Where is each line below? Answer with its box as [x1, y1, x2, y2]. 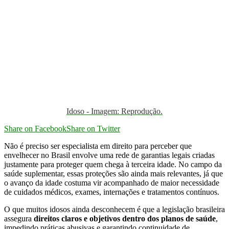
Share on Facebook [4, 124, 66, 133]
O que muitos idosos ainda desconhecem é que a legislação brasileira [4, 204, 225, 214]
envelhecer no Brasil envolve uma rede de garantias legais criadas [4, 150, 215, 159]
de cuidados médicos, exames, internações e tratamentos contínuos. [4, 187, 219, 196]
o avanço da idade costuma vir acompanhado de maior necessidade [4, 178, 219, 187]
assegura [4, 214, 34, 223]
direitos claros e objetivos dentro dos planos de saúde [34, 214, 216, 223]
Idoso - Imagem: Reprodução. [66, 106, 163, 116]
